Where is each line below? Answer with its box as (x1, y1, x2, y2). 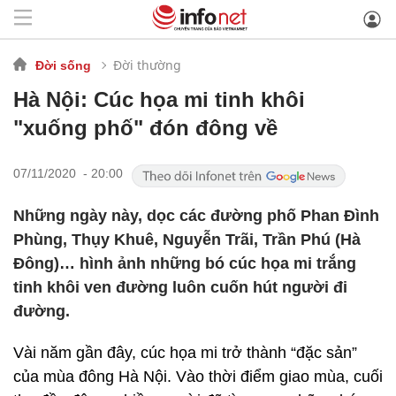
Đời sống (35, 57, 91, 72)
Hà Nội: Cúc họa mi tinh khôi (13, 88, 305, 111)
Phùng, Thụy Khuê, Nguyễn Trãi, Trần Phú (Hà (13, 231, 361, 248)
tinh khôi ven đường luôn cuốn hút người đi (13, 278, 347, 296)
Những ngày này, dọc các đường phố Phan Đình (13, 207, 379, 225)
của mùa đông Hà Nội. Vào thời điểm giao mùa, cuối (13, 368, 383, 385)
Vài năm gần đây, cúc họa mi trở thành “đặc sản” (13, 344, 357, 362)
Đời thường (113, 56, 181, 73)
